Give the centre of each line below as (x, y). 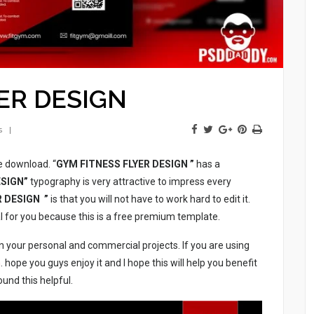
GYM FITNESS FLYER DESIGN (122, 164)
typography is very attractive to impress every (130, 182)
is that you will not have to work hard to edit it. (149, 199)
